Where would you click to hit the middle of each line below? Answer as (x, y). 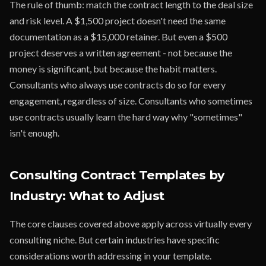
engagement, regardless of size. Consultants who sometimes (131, 101)
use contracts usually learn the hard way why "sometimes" (126, 117)
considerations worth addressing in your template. (110, 256)
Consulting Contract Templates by (117, 175)
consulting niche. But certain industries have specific (115, 240)
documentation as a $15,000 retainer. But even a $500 (118, 37)
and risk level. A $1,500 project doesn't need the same (118, 20)
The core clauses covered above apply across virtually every (131, 224)
